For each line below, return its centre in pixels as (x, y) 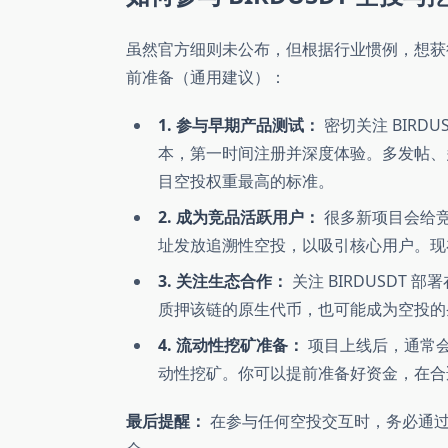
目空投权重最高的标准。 (246, 181)
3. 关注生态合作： (223, 281)
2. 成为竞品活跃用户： (239, 217)
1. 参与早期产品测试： (239, 125)
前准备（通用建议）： (206, 77)
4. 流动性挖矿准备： (231, 345)
